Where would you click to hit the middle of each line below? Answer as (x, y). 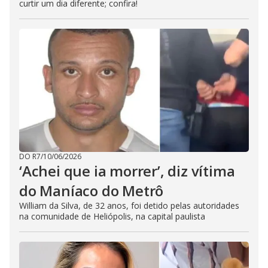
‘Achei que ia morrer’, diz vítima (127, 171)
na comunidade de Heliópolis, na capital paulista (112, 216)
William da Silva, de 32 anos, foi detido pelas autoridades (129, 205)
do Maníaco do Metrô (92, 191)
